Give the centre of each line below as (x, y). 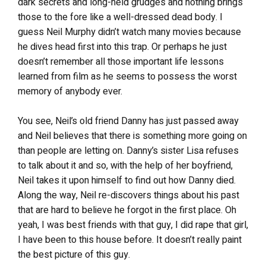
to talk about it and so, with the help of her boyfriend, (125, 165)
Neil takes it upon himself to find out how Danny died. (127, 180)
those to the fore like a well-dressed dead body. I (120, 17)
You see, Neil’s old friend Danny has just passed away (128, 121)
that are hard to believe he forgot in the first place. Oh (127, 210)
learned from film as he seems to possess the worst (127, 76)
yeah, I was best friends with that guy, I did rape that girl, (133, 225)
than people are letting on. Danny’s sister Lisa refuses (128, 151)
